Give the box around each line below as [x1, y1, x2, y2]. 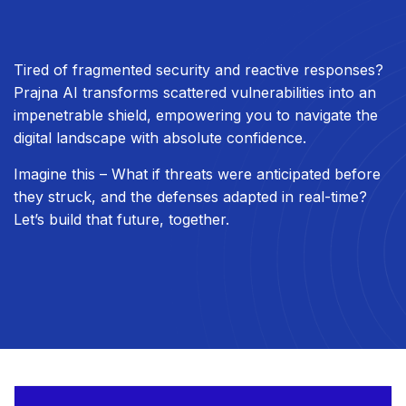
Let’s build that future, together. [14, 210, 229, 229]
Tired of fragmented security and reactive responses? [14, 61, 383, 80]
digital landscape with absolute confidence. [14, 129, 306, 148]
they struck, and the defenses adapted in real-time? [14, 188, 367, 207]
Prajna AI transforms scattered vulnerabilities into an [14, 83, 376, 102]
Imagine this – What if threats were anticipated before [14, 165, 381, 184]
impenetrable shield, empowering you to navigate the [14, 106, 378, 125]
